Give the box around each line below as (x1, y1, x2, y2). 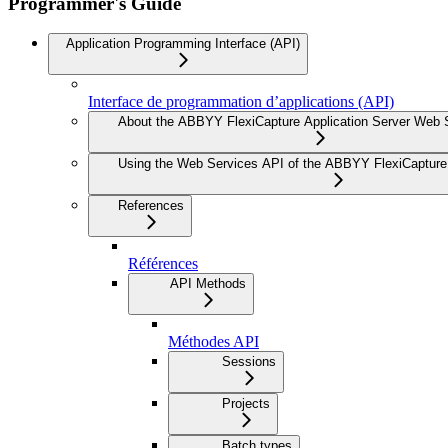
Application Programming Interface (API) (66, 36, 300, 52)
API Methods (170, 276, 246, 292)
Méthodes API (168, 333, 259, 351)
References (118, 198, 184, 214)
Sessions (222, 354, 276, 370)
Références (128, 255, 198, 273)
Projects (222, 396, 270, 412)
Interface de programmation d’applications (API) (88, 93, 394, 111)
